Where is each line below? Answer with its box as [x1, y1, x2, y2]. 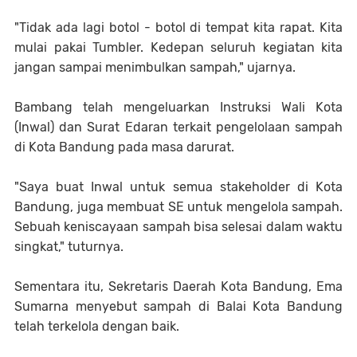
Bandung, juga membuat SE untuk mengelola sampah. [14, 199, 343, 214]
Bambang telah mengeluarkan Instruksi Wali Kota [14, 100, 343, 115]
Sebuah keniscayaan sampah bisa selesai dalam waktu [14, 219, 343, 234]
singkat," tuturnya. [14, 239, 127, 254]
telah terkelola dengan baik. [14, 319, 182, 334]
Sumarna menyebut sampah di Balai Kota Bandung [14, 299, 343, 314]
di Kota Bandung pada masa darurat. [14, 139, 234, 155]
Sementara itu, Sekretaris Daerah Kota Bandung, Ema [14, 279, 343, 294]
